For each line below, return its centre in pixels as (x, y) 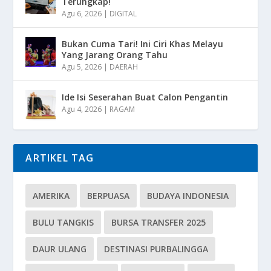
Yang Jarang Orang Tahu (115, 54)
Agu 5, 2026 (82, 67)
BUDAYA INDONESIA (188, 195)
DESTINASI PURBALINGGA (156, 249)
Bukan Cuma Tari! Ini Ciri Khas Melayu (143, 44)
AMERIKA (51, 195)
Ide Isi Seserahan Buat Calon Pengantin (145, 97)
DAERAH (124, 67)
